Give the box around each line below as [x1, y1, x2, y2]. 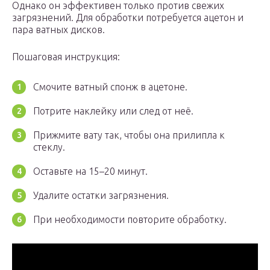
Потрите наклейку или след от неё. [33, 105, 193, 117]
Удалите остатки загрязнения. [33, 190, 169, 201]
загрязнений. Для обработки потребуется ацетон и [12, 12, 243, 24]
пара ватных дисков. [12, 24, 105, 36]
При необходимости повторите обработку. [33, 214, 227, 225]
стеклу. [33, 142, 65, 153]
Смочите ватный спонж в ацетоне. [33, 81, 187, 93]
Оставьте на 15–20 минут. [33, 166, 148, 177]
